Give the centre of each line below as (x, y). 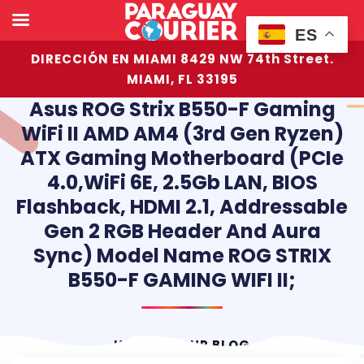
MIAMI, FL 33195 (182, 79)
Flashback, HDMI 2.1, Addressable (182, 207)
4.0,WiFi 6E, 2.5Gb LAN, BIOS (182, 182)
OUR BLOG (213, 345)
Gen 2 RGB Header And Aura (182, 231)
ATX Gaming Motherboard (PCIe (182, 158)
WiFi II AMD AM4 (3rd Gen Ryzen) (182, 134)
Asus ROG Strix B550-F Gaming (182, 109)
